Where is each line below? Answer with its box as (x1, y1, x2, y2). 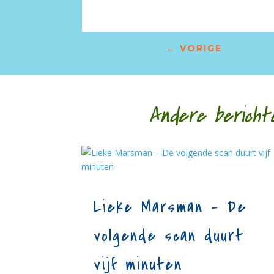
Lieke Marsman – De (94, 195, 247, 219)
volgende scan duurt (94, 224, 245, 248)
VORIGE (180, 42, 222, 54)
